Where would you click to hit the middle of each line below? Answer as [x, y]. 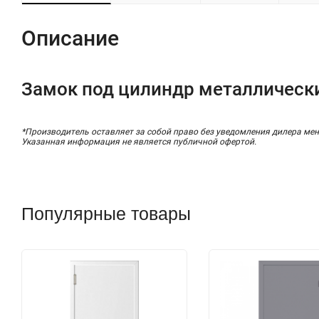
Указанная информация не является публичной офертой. [139, 142]
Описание [70, 38]
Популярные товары [106, 214]
